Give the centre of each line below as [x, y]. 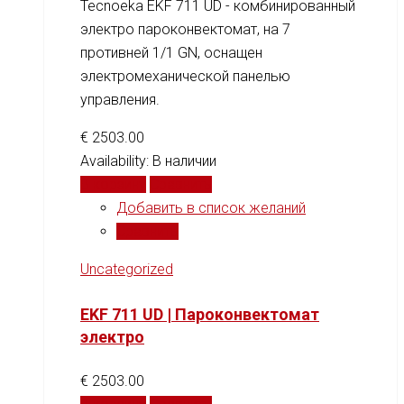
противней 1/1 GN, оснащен [171, 53]
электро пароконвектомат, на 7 [185, 30]
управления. [120, 100]
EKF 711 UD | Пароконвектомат [200, 315]
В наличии [184, 161]
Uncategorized [127, 270]
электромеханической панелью [185, 77]
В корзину [113, 185]
